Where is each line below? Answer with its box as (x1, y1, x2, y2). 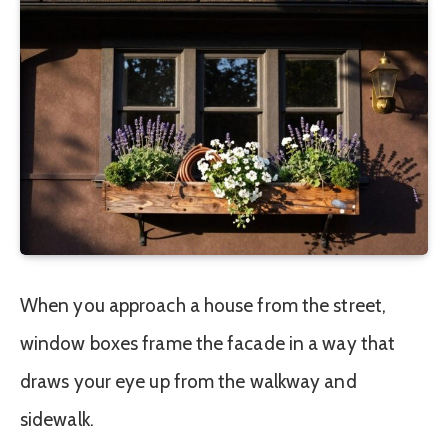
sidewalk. (20, 407, 94, 431)
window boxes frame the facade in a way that (20, 331, 396, 355)
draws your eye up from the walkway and (20, 369, 357, 393)
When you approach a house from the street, (20, 293, 386, 317)
